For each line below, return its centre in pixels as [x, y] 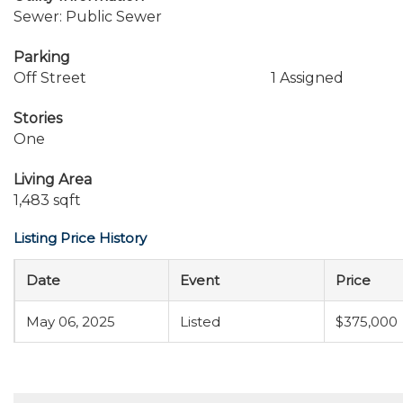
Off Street [50, 78]
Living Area [53, 179]
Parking [42, 57]
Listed [200, 322]
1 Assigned [307, 78]
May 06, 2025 [71, 322]
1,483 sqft [47, 200]
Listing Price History [80, 238]
